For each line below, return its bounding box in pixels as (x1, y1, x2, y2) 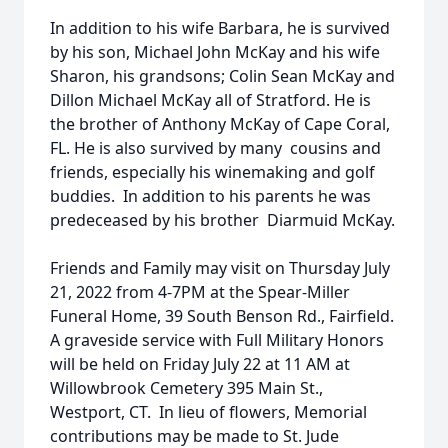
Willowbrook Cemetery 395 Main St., (50, 377, 323, 399)
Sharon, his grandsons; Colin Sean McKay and (50, 65, 395, 87)
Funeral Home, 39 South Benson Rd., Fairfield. (50, 305, 394, 327)
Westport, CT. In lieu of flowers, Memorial (50, 401, 367, 423)
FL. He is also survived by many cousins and (50, 137, 381, 159)
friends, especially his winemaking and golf (50, 161, 375, 183)
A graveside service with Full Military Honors (50, 329, 384, 351)
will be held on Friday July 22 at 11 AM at (50, 353, 350, 375)
